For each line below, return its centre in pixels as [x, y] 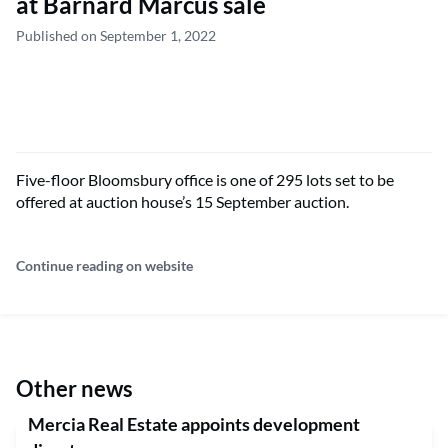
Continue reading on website [104, 265]
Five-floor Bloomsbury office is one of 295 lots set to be [205, 179]
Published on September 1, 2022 [116, 35]
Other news [74, 388]
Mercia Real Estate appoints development [194, 423]
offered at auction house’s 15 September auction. [182, 201]
